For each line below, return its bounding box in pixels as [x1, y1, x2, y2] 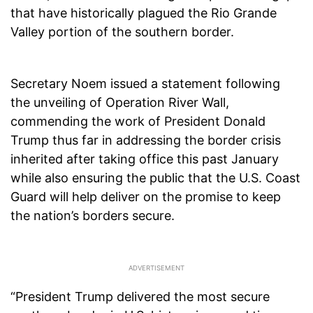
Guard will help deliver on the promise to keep [10, 189, 281, 205]
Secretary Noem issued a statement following [10, 76, 280, 92]
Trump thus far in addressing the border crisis [10, 133, 281, 148]
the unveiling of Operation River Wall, [10, 95, 229, 110]
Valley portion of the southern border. [10, 24, 234, 40]
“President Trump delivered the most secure [10, 289, 270, 305]
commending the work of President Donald [10, 114, 265, 129]
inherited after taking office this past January [10, 152, 279, 167]
